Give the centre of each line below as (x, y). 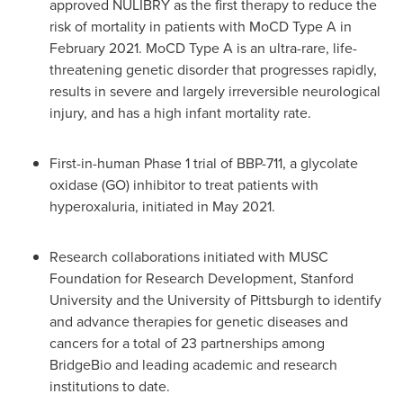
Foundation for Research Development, (175, 278)
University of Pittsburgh (241, 300)
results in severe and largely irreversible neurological (215, 91)
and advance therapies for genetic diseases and (199, 322)
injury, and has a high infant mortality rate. (180, 113)
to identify (348, 300)
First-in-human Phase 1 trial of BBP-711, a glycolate (204, 163)
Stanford (327, 278)
